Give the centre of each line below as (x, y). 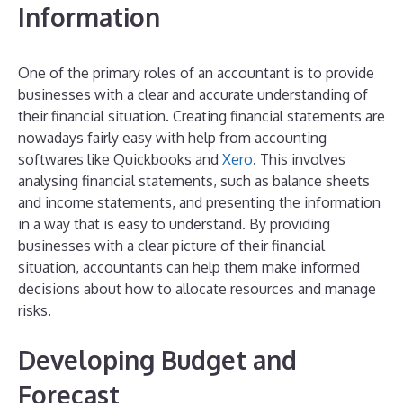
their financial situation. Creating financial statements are (201, 116)
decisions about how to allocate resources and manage (197, 288)
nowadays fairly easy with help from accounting (172, 137)
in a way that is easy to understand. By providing (174, 224)
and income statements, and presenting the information (199, 202)
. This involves (299, 159)
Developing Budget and (157, 359)
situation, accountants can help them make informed (189, 267)
